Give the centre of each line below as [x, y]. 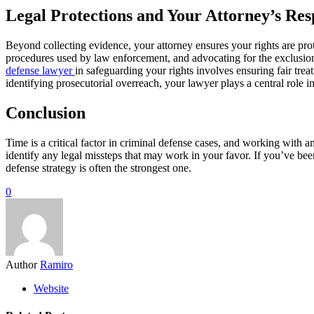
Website [51, 289]
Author [21, 265]
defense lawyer [40, 71]
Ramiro [56, 265]
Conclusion [46, 113]
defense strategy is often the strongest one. [98, 168]
